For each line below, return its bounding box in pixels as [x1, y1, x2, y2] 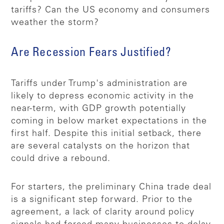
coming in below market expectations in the [11, 116, 207, 126]
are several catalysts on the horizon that [11, 141, 190, 151]
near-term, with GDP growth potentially [11, 104, 186, 113]
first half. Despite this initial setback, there [11, 129, 202, 138]
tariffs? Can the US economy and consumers [11, 5, 210, 15]
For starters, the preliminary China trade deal [11, 182, 212, 192]
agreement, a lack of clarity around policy [11, 207, 195, 217]
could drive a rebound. [11, 154, 111, 163]
